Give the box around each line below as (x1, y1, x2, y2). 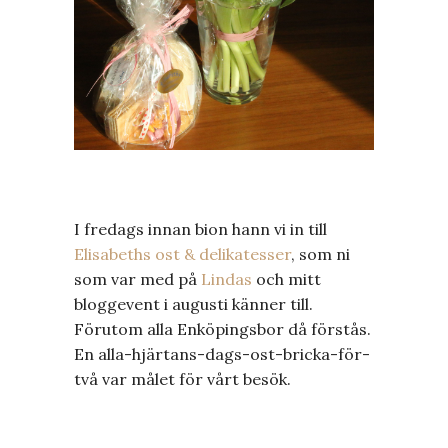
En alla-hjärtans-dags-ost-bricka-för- (74, 343, 370, 364)
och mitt (252, 268, 321, 289)
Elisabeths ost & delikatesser (74, 243, 291, 264)
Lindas (201, 268, 252, 289)
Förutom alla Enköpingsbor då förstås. (74, 318, 371, 339)
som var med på (74, 268, 201, 289)
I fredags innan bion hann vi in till (74, 218, 327, 239)
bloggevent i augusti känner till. (74, 293, 313, 314)
